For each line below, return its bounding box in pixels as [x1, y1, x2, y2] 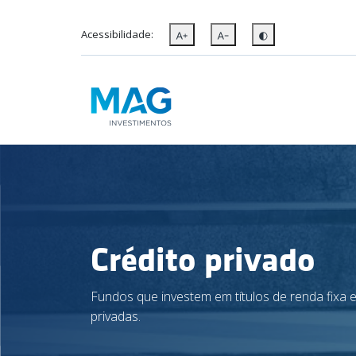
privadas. [91, 308, 141, 325]
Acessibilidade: [81, 27, 153, 41]
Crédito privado [91, 240, 315, 279]
